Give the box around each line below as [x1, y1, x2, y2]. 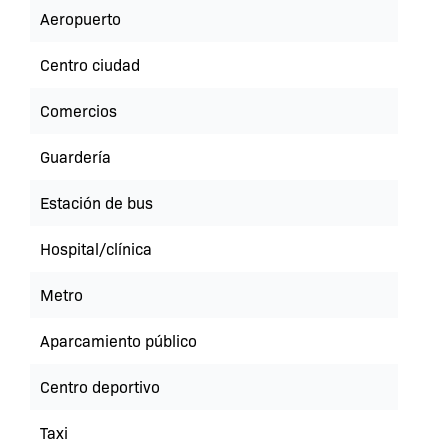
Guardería [40, 146, 111, 167]
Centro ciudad [40, 54, 140, 75]
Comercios [40, 100, 117, 121]
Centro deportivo [40, 376, 160, 397]
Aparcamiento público [40, 330, 197, 351]
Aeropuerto [40, 8, 121, 29]
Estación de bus [40, 192, 153, 213]
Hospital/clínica [40, 238, 152, 259]
